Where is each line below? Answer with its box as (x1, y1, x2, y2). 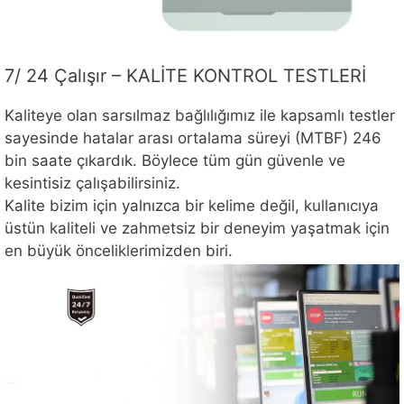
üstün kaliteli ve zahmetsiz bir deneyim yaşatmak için (5, 219, 390, 238)
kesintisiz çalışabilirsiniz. (5, 174, 180, 193)
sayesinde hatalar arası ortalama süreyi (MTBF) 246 (5, 129, 381, 148)
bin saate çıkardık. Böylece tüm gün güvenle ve (5, 151, 345, 170)
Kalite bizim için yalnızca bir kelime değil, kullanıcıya (5, 197, 379, 216)
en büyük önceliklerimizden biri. (5, 242, 233, 261)
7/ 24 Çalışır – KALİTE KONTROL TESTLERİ (5, 65, 366, 87)
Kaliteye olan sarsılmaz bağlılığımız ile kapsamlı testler (5, 106, 395, 125)
